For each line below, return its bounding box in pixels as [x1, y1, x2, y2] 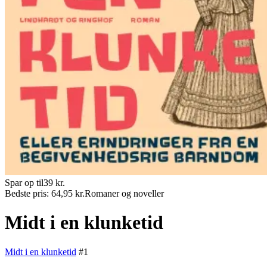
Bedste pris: [5, 188, 51, 198]
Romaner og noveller [85, 188, 164, 198]
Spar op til [5, 177, 44, 188]
